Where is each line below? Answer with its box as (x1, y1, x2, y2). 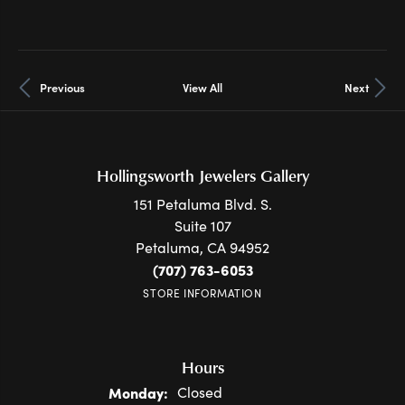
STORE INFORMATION (143, 286, 262, 300)
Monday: (108, 382, 168, 402)
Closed (177, 382, 222, 401)
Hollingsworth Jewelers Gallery (96, 164, 309, 186)
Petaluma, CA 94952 (136, 238, 269, 257)
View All (182, 80, 222, 95)
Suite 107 (174, 216, 231, 235)
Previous (40, 80, 85, 95)
